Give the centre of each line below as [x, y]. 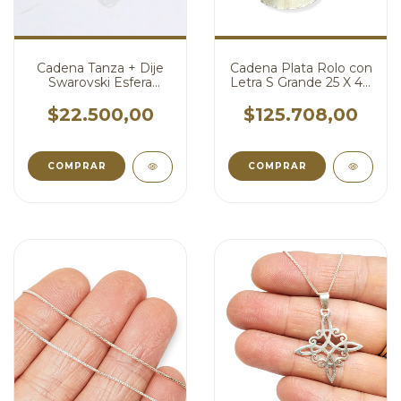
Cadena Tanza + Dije [100, 68]
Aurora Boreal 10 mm [100, 97]
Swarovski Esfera [100, 82]
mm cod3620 [301, 97]
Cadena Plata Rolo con [301, 68]
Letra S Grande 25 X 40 [301, 82]
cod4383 [100, 111]
